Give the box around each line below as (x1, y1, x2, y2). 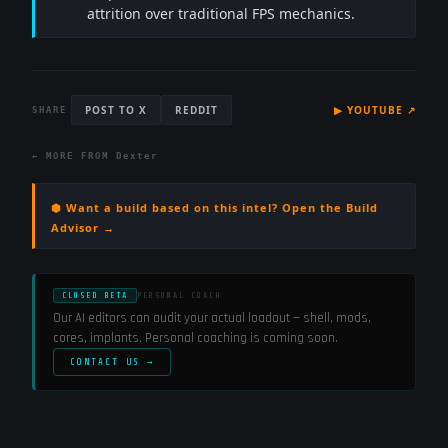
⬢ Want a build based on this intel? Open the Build (51, 200, 378, 215)
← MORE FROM (32, 151, 116, 161)
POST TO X (85, 103, 147, 117)
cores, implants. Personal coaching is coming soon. (53, 330, 338, 346)
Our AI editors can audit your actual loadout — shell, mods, (53, 310, 371, 326)
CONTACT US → (70, 357, 154, 367)
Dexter (116, 151, 158, 161)
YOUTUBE (347, 103, 403, 117)
